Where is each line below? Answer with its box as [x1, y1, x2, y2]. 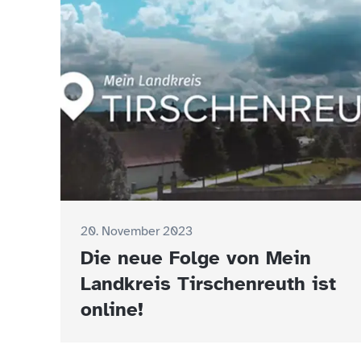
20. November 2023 [81, 223, 193, 239]
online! [81, 297, 143, 322]
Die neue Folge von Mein [81, 246, 311, 270]
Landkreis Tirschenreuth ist [81, 272, 336, 296]
